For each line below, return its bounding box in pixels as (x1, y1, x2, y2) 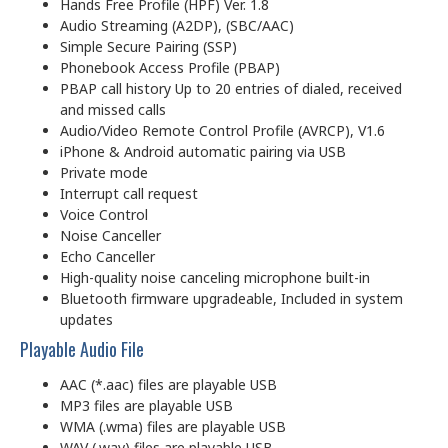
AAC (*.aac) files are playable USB (60, 374, 277, 394)
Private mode (60, 162, 148, 182)
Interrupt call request (60, 183, 198, 203)
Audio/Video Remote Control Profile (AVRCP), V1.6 (60, 120, 385, 140)
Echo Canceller (60, 246, 155, 266)
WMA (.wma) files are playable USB (60, 416, 286, 436)
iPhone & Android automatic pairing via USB (60, 141, 346, 161)
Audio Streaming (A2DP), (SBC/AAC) (60, 15, 294, 35)
